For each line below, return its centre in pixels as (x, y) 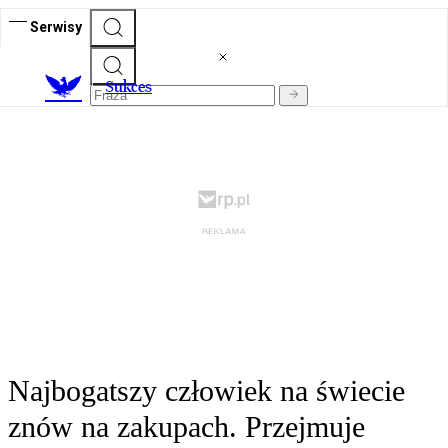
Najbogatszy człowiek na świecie (206, 391)
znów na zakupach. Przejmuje (186, 427)
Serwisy (56, 26)
